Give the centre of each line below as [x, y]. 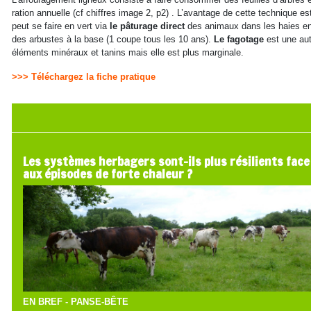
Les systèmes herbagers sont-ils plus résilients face [166, 161]
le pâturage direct [148, 26]
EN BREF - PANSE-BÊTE [75, 302]
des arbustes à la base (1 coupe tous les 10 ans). [112, 39]
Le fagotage [240, 39]
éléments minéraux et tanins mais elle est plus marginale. [127, 52]
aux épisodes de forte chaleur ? [107, 173]
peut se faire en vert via [60, 26]
